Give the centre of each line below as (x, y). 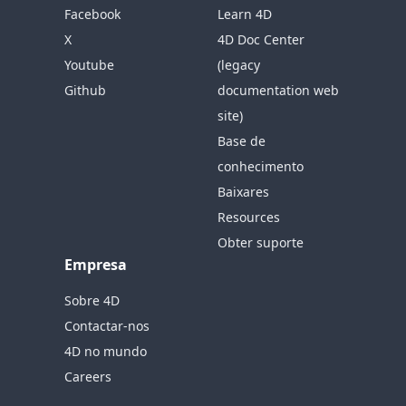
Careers (88, 377)
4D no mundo (106, 351)
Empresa (96, 265)
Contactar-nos (107, 326)
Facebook (93, 14)
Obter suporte (261, 242)
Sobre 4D (92, 300)
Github (86, 90)
